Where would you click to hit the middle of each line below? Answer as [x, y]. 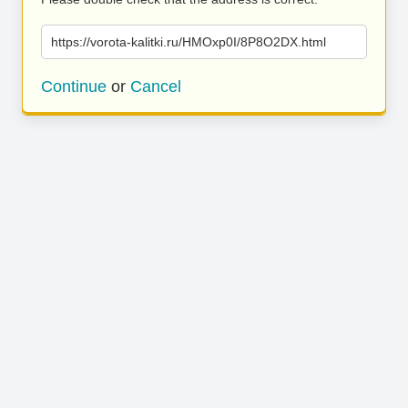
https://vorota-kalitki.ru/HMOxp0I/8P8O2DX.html [189, 42]
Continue [74, 87]
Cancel [156, 87]
